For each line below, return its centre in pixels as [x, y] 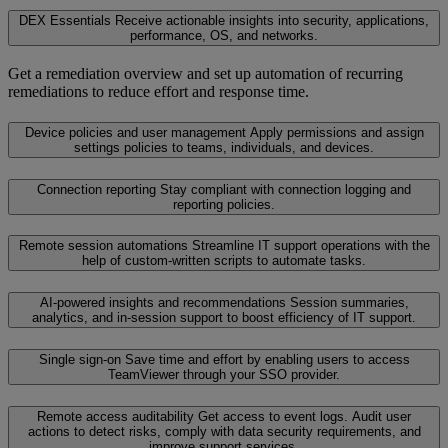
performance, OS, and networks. [224, 36]
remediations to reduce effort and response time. [158, 92]
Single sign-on [79, 359]
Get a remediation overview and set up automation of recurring [205, 74]
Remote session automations [103, 246]
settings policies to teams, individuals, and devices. [224, 147]
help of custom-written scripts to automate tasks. [224, 261]
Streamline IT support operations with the [310, 246]
